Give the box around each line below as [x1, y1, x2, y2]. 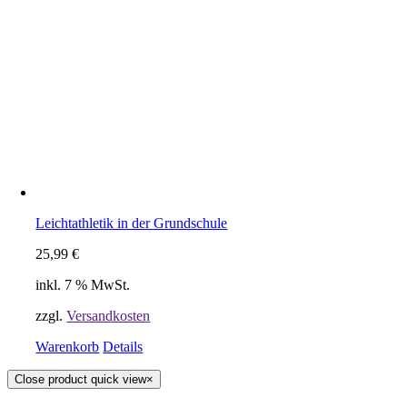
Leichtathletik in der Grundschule [35, 215, 228, 232]
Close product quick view [15, 372, 146, 387]
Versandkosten [66, 308, 151, 324]
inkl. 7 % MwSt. [35, 277, 131, 293]
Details [103, 339, 144, 355]
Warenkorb [35, 339, 100, 355]
